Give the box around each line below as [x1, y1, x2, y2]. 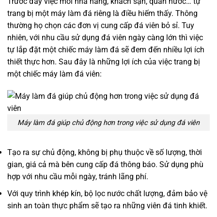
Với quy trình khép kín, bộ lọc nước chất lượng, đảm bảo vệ [7, 189, 207, 199]
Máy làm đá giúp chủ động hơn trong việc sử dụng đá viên [17, 118, 200, 127]
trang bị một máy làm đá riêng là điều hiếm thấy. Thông [7, 9, 198, 18]
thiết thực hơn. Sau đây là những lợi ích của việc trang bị [7, 57, 200, 67]
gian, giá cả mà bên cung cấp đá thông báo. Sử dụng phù [7, 160, 203, 170]
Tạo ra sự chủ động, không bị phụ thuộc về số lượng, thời [7, 148, 202, 157]
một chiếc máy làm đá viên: [7, 69, 102, 79]
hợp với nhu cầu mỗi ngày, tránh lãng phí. [7, 172, 148, 182]
